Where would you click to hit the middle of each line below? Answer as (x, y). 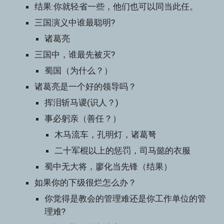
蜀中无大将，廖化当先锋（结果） (108, 166)
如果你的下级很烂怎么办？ (86, 182)
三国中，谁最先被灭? (75, 54)
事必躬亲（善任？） (83, 118)
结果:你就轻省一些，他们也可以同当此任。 (116, 6)
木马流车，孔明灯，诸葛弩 (106, 134)
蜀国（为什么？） (79, 70)
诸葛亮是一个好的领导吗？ (86, 86)
